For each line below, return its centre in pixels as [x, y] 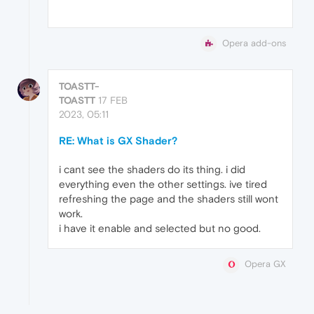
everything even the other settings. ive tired [163, 184]
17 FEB [113, 101]
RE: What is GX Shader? [118, 141]
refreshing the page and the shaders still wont [169, 199]
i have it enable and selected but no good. [160, 228]
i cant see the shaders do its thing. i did [152, 170]
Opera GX [265, 264]
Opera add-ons [254, 43]
